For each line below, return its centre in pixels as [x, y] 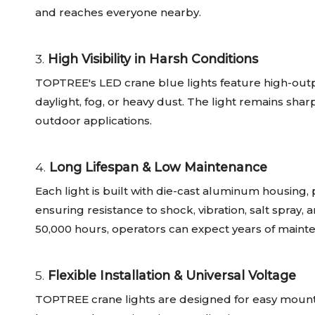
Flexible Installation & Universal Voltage [172, 276]
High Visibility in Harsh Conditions [153, 59]
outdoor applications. [94, 121]
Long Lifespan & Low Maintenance [158, 167]
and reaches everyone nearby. [118, 13]
